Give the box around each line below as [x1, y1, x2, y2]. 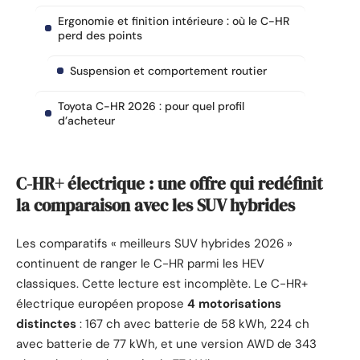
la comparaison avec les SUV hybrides [16, 193, 295, 217]
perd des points [58, 28, 142, 43]
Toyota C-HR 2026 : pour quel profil [58, 99, 244, 114]
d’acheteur [58, 113, 115, 129]
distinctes [16, 316, 76, 333]
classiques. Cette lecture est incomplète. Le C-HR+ [16, 276, 308, 292]
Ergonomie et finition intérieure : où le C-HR [58, 14, 289, 29]
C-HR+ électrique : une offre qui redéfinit [16, 171, 323, 195]
